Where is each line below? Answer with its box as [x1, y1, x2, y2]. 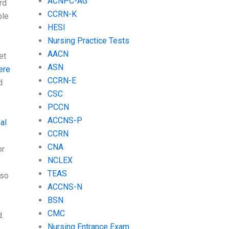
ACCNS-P [47, 115, 82, 125]
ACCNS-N [47, 181, 82, 192]
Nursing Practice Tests [47, 35, 129, 45]
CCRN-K [47, 9, 77, 19]
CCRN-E [47, 75, 76, 85]
